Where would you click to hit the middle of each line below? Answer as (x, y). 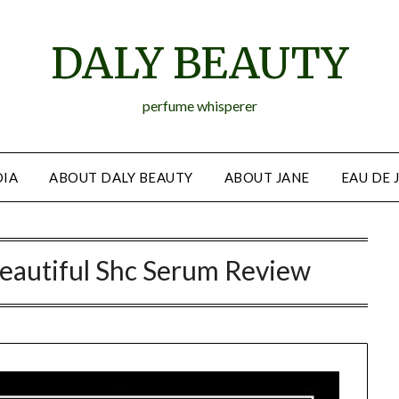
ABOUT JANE (267, 177)
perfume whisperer (199, 106)
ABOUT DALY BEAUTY (121, 177)
